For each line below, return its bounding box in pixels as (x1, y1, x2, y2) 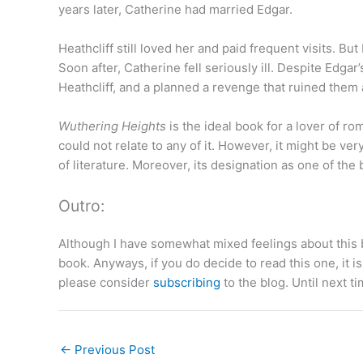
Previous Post (71, 342, 155, 358)
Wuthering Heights (58, 117, 166, 134)
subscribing (153, 274, 220, 290)
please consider (58, 274, 153, 290)
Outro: (58, 195, 105, 216)
